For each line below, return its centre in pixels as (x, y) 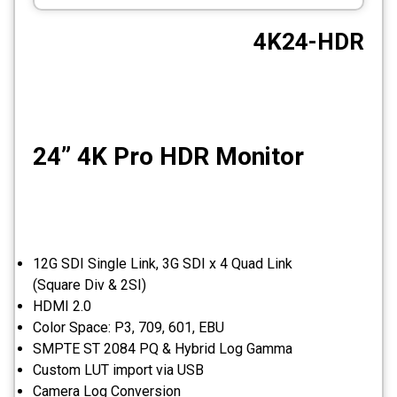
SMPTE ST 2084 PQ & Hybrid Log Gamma (163, 348)
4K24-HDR (309, 42)
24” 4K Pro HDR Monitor (168, 157)
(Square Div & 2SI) (90, 284)
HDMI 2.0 (62, 306)
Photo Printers (247, 59)
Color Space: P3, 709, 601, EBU (128, 327)
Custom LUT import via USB (118, 370)
